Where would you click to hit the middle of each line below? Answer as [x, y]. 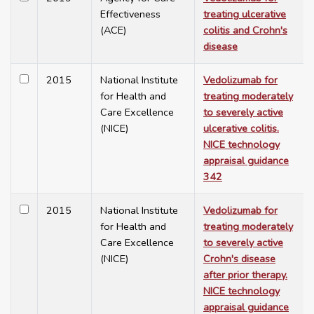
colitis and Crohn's [245, 30]
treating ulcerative [245, 14]
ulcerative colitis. [241, 129]
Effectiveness [130, 14]
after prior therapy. [245, 275]
